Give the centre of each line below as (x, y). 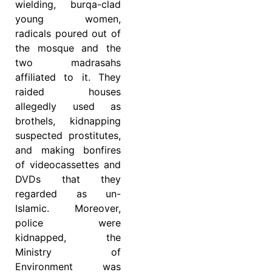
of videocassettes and (68, 165)
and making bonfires (68, 150)
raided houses (68, 92)
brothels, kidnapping (68, 121)
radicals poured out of (68, 34)
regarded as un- (68, 194)
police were (68, 223)
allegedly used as (68, 107)
